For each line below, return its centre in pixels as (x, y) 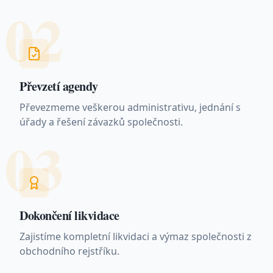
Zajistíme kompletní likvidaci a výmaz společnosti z (136, 236)
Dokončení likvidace (69, 215)
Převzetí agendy (59, 86)
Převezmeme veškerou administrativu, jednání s (130, 107)
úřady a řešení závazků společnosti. (101, 122)
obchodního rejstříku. (69, 251)
